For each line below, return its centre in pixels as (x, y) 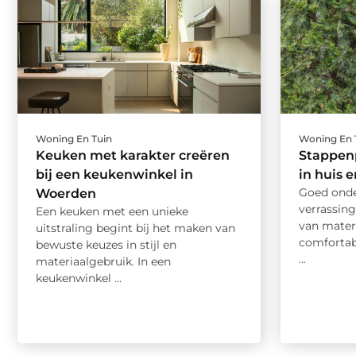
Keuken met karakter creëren (133, 156)
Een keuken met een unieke (112, 212)
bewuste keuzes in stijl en (106, 245)
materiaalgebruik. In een (103, 262)
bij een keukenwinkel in (114, 175)
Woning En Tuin (74, 139)
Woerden (66, 194)
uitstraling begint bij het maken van (135, 228)
